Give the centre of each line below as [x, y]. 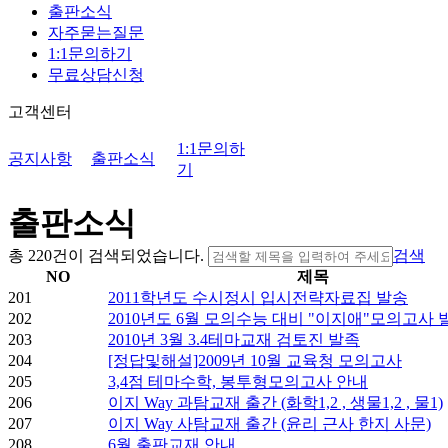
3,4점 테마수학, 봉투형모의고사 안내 [238, 382]
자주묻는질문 [96, 32]
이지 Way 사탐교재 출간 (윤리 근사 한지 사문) [269, 424]
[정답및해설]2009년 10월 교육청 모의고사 [255, 361]
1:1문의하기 [90, 53]
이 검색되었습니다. [136, 256]
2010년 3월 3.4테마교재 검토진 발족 [234, 340]
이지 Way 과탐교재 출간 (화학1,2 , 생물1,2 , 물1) [275, 403]
